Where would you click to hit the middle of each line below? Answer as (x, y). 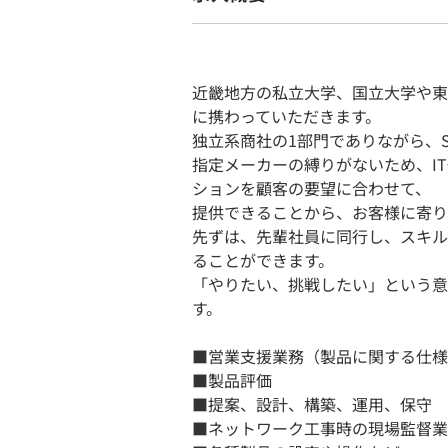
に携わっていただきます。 (286, 116)
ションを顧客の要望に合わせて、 (311, 188)
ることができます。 (263, 260)
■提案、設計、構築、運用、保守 (312, 404)
